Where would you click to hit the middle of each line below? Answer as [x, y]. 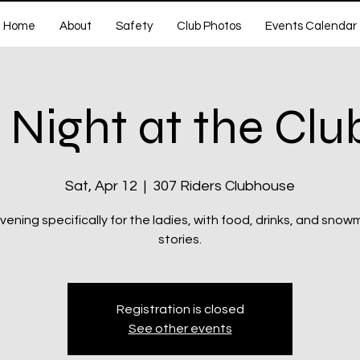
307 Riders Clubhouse [224, 186]
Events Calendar [311, 26]
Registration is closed [180, 309]
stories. [180, 239]
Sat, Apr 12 [101, 186]
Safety [134, 26]
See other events [180, 329]
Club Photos [209, 26]
